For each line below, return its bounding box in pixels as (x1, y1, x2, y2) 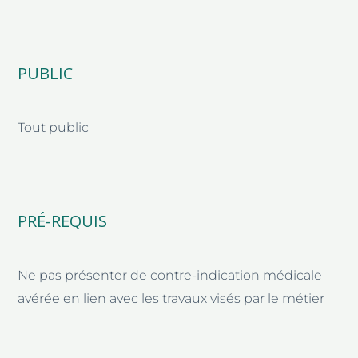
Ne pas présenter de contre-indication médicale (18, 267, 323, 283)
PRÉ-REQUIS (18, 209, 108, 232)
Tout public (18, 119, 89, 135)
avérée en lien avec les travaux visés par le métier (18, 290, 325, 306)
